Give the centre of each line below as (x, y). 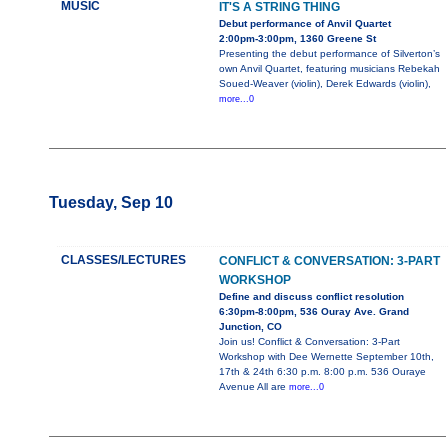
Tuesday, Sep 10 (111, 203)
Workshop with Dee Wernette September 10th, (326, 357)
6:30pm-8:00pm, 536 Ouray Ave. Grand (314, 312)
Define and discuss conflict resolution (311, 297)
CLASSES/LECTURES (123, 260)
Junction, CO (250, 327)
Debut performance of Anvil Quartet (305, 24)
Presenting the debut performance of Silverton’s (329, 54)
